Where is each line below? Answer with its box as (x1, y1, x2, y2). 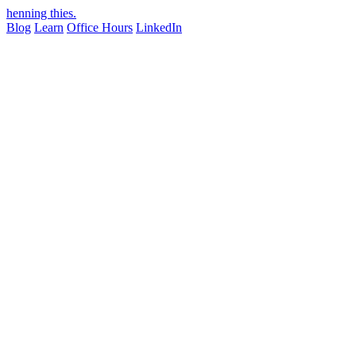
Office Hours (67, 21, 133, 34)
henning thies (6, 6, 73, 20)
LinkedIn (136, 21, 182, 34)
